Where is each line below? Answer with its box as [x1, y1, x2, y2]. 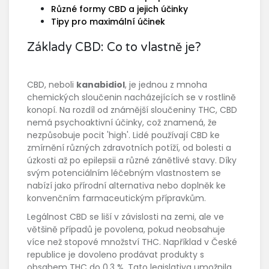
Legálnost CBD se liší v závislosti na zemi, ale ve [27, 211, 224, 223]
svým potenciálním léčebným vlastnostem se [27, 167, 221, 180]
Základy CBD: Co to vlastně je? [27, 40, 201, 55]
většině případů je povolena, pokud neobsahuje [27, 223, 225, 236]
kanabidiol [76, 79, 125, 91]
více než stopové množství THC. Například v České [27, 236, 237, 249]
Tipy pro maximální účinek [51, 16, 165, 28]
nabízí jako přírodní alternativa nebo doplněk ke [27, 180, 226, 192]
